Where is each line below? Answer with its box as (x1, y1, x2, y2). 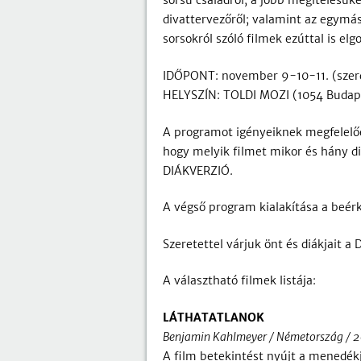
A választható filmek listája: (163, 273, 316, 288)
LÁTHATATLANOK (163, 309, 264, 325)
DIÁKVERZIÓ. (163, 163, 233, 178)
